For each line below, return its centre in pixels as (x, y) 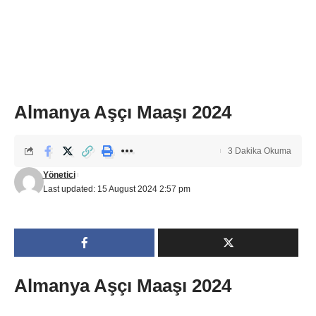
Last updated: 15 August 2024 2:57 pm (116, 189)
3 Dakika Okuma (260, 151)
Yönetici (59, 175)
